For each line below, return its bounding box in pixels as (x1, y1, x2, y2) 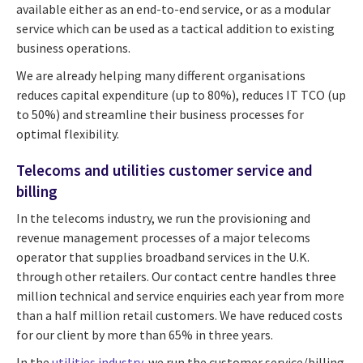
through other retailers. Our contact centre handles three (16, 268, 336, 285)
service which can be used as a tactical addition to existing (16, 19, 335, 36)
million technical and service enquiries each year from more (16, 288, 344, 305)
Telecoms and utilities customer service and (16, 160, 313, 180)
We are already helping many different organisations (16, 66, 305, 83)
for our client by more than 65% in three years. (16, 327, 273, 344)
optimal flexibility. (16, 125, 119, 142)
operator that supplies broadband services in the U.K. (16, 249, 310, 266)
